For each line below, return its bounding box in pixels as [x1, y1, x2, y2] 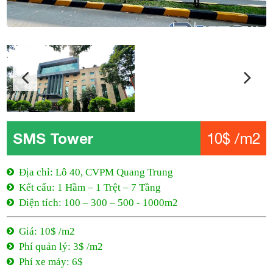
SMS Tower [13, 130, 94, 147]
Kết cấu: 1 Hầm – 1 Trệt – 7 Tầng [19, 182, 161, 193]
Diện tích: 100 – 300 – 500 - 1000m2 [19, 197, 179, 208]
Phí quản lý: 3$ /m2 [19, 241, 104, 252]
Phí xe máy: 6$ [19, 256, 83, 268]
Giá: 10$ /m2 [19, 225, 76, 237]
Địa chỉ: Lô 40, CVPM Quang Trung [19, 166, 174, 178]
